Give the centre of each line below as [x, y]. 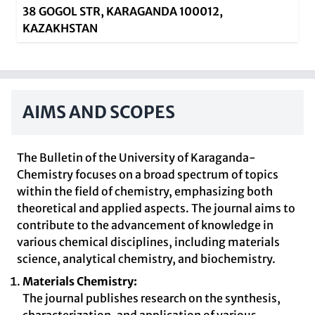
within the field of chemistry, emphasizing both [145, 191]
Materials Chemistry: [80, 281]
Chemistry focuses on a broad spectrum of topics [148, 174]
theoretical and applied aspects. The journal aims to [156, 208]
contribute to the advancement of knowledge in [145, 225]
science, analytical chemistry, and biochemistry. [146, 259]
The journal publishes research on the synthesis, [152, 298]
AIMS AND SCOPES [99, 112]
